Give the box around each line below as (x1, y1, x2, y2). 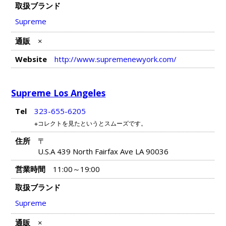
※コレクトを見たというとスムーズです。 (34, 119, 147, 128)
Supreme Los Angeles (11, 86, 106, 99)
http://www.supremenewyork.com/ (54, 54, 177, 65)
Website (15, 54, 47, 65)
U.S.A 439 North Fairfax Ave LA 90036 (37, 146, 168, 156)
